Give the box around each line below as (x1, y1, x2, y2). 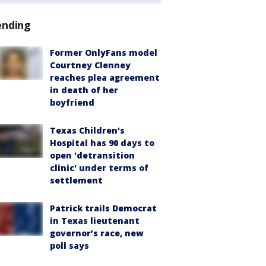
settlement (50, 175, 103, 186)
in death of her (50, 84, 118, 96)
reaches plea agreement (50, 72, 160, 84)
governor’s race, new (50, 227, 144, 239)
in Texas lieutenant (50, 215, 140, 227)
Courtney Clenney (50, 59, 131, 71)
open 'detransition (50, 150, 135, 161)
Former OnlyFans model (50, 47, 157, 59)
